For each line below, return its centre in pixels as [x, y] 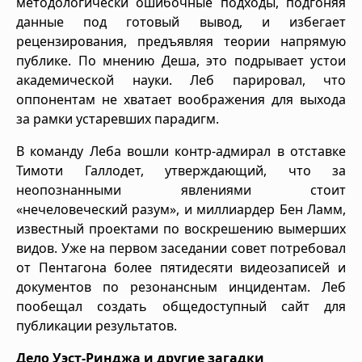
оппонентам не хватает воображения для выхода [181, 99]
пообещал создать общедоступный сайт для [181, 306]
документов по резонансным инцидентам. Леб [181, 286]
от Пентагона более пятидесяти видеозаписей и [181, 267]
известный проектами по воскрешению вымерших [181, 228]
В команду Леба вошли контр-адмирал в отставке [181, 151]
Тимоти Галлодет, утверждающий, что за [181, 170]
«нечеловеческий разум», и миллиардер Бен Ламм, [181, 209]
